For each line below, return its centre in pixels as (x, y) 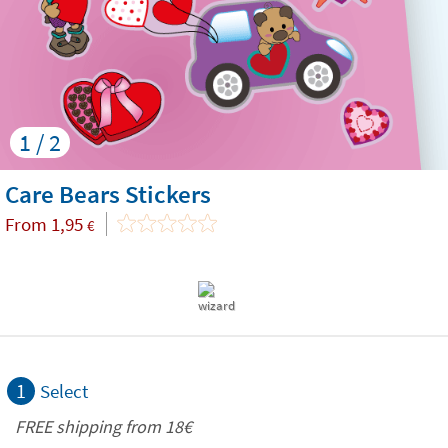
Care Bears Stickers (108, 194)
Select (64, 391)
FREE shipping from (90, 426)
